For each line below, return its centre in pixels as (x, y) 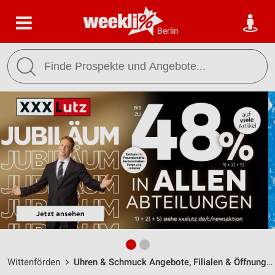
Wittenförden (34, 262)
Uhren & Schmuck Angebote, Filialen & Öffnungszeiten (170, 262)
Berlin (168, 31)
